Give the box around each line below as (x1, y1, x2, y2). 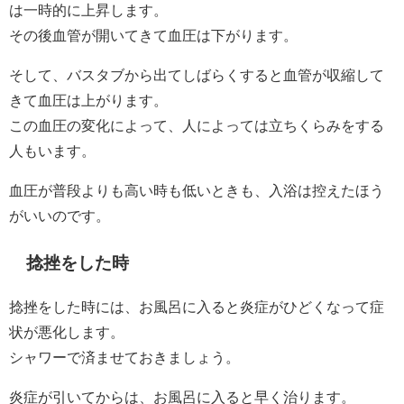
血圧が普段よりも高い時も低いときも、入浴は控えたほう (9, 182, 384, 197)
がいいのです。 (9, 207, 110, 223)
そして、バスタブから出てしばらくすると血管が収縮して (9, 67, 384, 82)
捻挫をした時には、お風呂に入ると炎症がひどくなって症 (9, 298, 384, 314)
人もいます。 (9, 142, 96, 158)
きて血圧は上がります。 (9, 92, 168, 107)
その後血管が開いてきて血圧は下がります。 (9, 27, 298, 42)
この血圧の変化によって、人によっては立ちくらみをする (9, 117, 384, 133)
